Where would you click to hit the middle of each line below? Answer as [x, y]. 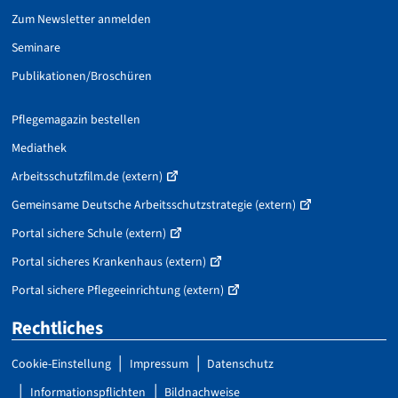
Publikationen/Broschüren [81, 76]
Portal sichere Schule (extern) [88, 234]
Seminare [36, 48]
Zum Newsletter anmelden [81, 19]
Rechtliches [57, 329]
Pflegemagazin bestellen [76, 120]
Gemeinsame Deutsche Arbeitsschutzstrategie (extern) [153, 206]
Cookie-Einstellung [61, 364]
